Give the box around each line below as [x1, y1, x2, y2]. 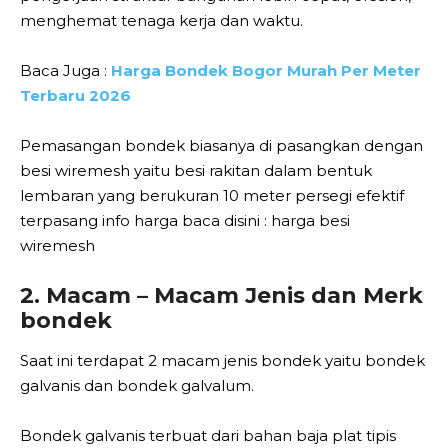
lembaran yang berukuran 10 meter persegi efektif [20, 185, 404, 205]
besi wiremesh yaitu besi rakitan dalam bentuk [20, 160, 372, 180]
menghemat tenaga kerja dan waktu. [20, 10, 303, 30]
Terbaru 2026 [20, 85, 131, 105]
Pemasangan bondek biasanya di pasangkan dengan [20, 135, 423, 155]
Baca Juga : [20, 60, 111, 80]
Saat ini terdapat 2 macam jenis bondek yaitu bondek [20, 350, 425, 370]
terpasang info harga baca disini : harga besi [20, 210, 350, 230]
